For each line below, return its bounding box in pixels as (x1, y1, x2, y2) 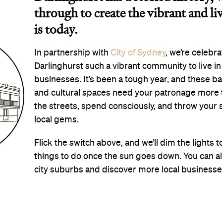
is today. (34, 25, 78, 36)
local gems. (34, 115, 79, 124)
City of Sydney (111, 48, 166, 57)
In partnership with (34, 48, 111, 57)
